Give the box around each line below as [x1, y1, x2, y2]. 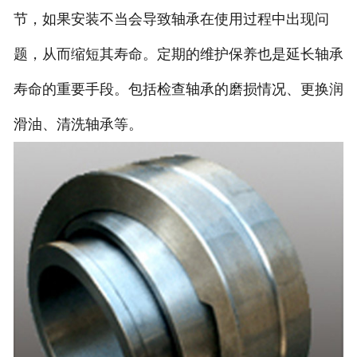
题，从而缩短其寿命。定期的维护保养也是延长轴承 [13, 45, 343, 62]
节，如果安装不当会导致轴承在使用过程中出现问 [13, 10, 329, 27]
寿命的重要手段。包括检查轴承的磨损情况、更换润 [13, 80, 343, 97]
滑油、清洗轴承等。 [13, 116, 143, 132]
